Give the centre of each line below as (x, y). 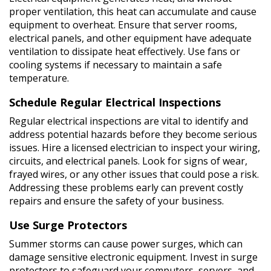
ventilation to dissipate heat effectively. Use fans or (125, 51)
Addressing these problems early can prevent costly (126, 187)
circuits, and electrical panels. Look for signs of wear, (128, 161)
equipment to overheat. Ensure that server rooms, (123, 24)
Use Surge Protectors (68, 225)
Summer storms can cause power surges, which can (126, 243)
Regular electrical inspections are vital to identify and (129, 121)
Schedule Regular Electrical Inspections (115, 102)
